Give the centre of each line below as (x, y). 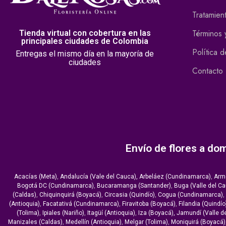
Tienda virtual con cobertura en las (85, 33)
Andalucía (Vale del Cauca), (100, 177)
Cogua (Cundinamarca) (190, 195)
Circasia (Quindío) (130, 195)
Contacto (208, 71)
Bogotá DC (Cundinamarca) (55, 186)
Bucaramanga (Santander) (134, 186)
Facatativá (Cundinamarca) (81, 204)
